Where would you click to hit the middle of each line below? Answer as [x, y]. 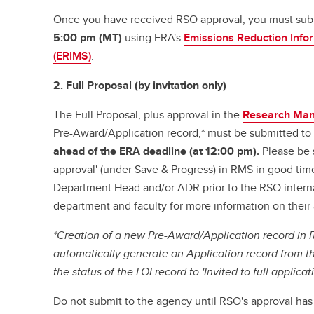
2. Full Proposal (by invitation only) [140, 86]
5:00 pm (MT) [88, 38]
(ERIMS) [73, 56]
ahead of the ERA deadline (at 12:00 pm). [157, 151]
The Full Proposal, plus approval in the [148, 115]
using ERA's [153, 38]
